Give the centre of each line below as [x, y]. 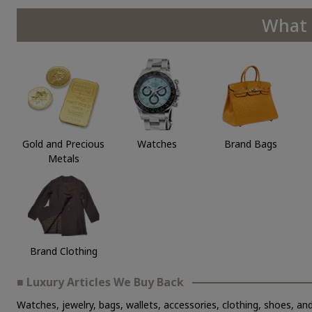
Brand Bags [250, 144]
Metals [63, 159]
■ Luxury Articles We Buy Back [100, 282]
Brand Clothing [63, 251]
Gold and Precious [64, 144]
